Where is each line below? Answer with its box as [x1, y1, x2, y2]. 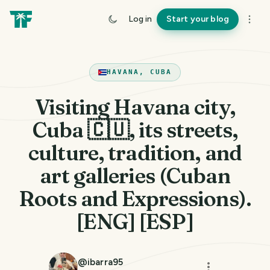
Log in [128, 14, 152, 24]
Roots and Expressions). [19, 186, 251, 212]
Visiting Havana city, [35, 94, 235, 120]
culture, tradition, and [28, 140, 242, 166]
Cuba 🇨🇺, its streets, [32, 117, 238, 143]
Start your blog [166, 14, 229, 24]
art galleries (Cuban [40, 163, 230, 189]
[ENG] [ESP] [77, 209, 193, 234]
